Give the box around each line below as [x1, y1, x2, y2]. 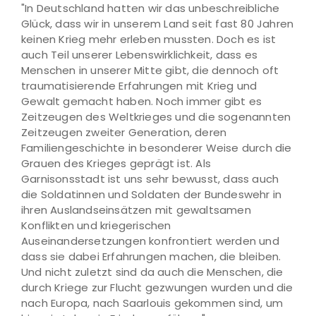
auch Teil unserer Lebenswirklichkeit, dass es [21, 47, 258, 62]
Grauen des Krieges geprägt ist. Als [21, 156, 211, 171]
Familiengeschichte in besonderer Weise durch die [21, 140, 292, 155]
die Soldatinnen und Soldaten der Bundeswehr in [21, 187, 282, 202]
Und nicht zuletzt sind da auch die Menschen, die [21, 265, 284, 279]
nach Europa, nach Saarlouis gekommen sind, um [21, 296, 284, 310]
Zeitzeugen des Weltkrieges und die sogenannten [21, 109, 291, 124]
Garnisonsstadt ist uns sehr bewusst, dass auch [21, 171, 279, 186]
